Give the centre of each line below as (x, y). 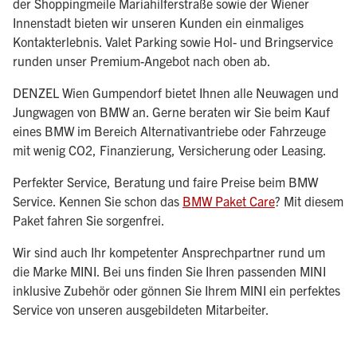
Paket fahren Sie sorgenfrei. (89, 220)
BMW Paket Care (229, 200)
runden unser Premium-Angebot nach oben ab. (142, 60)
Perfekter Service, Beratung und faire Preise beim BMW (165, 181)
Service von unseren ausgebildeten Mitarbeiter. (141, 309)
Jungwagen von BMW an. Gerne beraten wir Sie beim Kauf (171, 111)
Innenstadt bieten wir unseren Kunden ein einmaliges (158, 22)
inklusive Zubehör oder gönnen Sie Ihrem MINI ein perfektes (177, 290)
